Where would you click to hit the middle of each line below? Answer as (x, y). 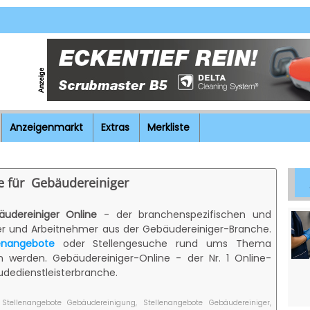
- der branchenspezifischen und (184, 214)
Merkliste (168, 127)
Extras (115, 127)
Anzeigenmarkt (46, 127)
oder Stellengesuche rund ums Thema (163, 243)
